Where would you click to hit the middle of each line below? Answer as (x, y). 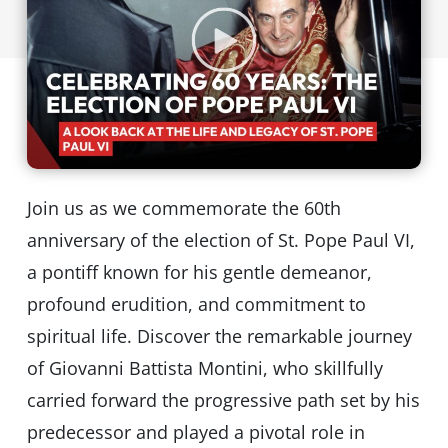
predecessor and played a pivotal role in (195, 432)
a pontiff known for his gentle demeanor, (199, 272)
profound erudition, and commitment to (196, 304)
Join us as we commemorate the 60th (183, 208)
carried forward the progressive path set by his (223, 400)
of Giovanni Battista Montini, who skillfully (204, 368)
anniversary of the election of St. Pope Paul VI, (220, 240)
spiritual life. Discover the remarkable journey (219, 336)
